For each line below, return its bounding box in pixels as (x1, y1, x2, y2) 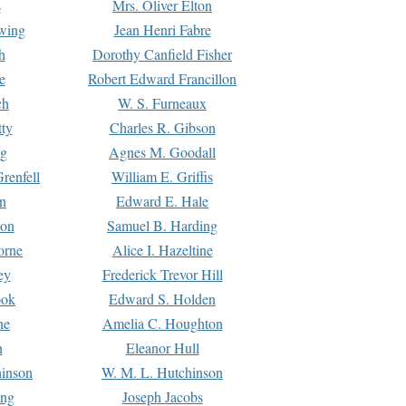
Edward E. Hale (116, 190, 208, 210)
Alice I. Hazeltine (111, 239, 213, 259)
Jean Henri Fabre (113, 19, 211, 39)
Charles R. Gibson (109, 117, 216, 137)
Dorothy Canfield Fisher (92, 43, 232, 63)
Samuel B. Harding (107, 215, 217, 235)
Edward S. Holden (109, 288, 216, 308)
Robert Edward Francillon (88, 68, 237, 88)
